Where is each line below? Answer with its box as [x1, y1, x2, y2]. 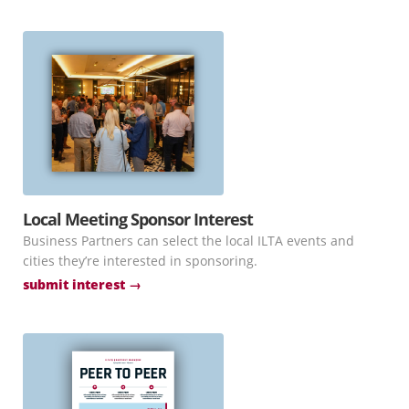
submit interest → [23, 275, 142, 293]
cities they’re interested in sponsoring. [23, 251, 257, 269]
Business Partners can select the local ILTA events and [23, 231, 354, 249]
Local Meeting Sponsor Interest [23, 207, 253, 230]
